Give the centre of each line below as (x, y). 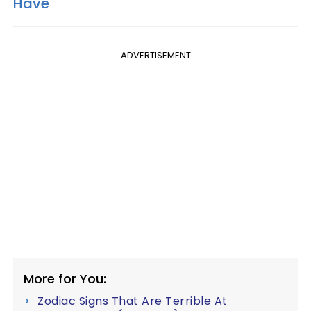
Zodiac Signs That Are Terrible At (133, 301)
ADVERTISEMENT (155, 55)
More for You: (65, 278)
